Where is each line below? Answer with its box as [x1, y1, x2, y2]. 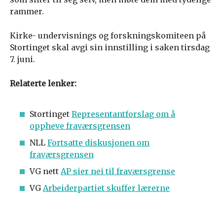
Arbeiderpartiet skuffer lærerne [43, 183, 170, 193]
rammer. [10, 6, 44, 16]
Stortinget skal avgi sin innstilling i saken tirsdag [10, 42, 210, 52]
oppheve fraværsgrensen [30, 121, 130, 131]
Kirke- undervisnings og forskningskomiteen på [10, 31, 206, 40]
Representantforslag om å [72, 109, 175, 119]
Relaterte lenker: [10, 78, 76, 88]
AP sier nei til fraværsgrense [61, 166, 175, 176]
